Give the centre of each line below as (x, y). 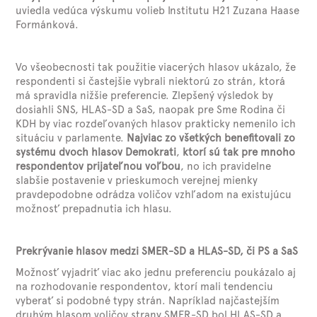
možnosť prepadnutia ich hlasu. (94, 209)
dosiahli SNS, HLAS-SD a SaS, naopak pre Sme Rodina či (151, 110)
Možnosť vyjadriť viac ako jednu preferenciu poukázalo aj (156, 272)
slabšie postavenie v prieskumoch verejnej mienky (137, 180)
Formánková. (47, 25)
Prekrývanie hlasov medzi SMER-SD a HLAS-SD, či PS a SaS (157, 251)
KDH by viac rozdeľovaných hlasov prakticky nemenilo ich (156, 124)
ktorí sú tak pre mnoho (239, 152)
